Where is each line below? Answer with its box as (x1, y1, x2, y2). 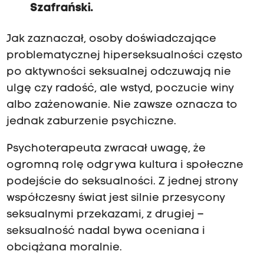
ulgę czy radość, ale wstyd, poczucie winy (6, 82, 234, 94)
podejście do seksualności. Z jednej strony (6, 176, 238, 187)
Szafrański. (29, 2, 94, 14)
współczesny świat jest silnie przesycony (6, 192, 225, 204)
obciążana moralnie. (6, 242, 122, 253)
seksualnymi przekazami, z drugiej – (6, 209, 204, 220)
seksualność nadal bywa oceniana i (6, 225, 205, 237)
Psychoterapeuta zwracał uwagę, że (6, 143, 206, 154)
